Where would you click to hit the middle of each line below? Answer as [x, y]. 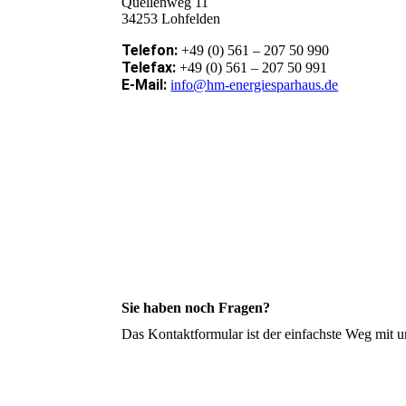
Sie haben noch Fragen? [196, 308]
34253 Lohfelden [171, 19]
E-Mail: [145, 85]
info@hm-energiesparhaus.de [255, 85]
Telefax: [149, 68]
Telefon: [150, 51]
